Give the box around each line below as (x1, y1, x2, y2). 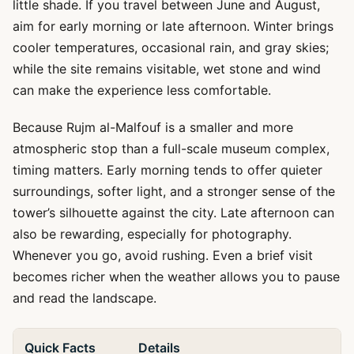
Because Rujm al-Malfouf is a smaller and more (13, 119, 293, 135)
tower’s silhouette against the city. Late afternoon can (13, 205, 334, 220)
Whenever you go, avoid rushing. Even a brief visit (13, 247, 313, 263)
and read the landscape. (13, 290, 156, 306)
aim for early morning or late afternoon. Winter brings (13, 18, 333, 34)
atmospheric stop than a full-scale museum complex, (13, 141, 330, 156)
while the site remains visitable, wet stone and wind (13, 61, 321, 77)
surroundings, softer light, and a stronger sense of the (13, 183, 335, 199)
